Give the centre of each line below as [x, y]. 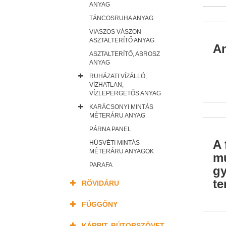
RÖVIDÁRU [100, 183]
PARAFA [101, 165]
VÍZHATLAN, [106, 85]
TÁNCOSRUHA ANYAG [121, 18]
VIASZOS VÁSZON [115, 32]
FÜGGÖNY [100, 204]
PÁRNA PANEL [110, 129]
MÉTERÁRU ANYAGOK [122, 151]
